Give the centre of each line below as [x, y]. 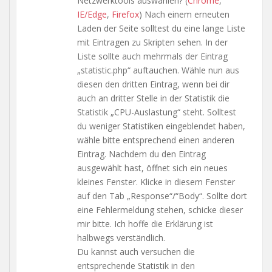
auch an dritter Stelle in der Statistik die [153, 98]
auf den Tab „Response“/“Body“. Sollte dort [162, 195]
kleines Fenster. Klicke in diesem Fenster [156, 182]
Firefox [125, 14]
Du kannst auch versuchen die [136, 251]
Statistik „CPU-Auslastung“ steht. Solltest [157, 112]
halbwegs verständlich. [121, 237]
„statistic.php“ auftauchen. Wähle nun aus [158, 70]
